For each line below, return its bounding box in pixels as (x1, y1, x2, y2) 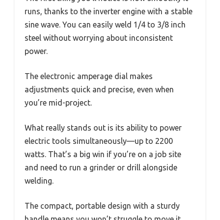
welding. (25, 176, 54, 185)
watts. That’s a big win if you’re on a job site (25, 149, 181, 159)
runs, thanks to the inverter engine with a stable (25, 6, 192, 16)
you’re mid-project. (25, 98, 92, 107)
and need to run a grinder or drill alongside (25, 163, 177, 172)
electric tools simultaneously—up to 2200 (25, 136, 173, 145)
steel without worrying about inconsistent (25, 33, 173, 42)
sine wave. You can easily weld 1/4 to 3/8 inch (25, 20, 186, 29)
